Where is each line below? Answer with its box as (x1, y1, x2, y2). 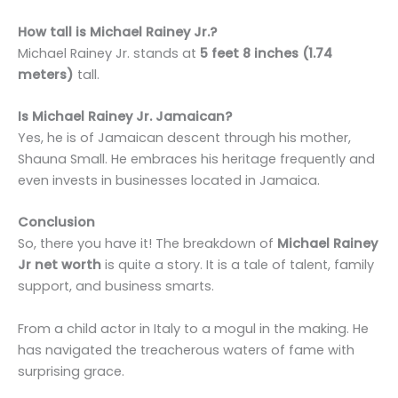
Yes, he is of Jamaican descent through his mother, (18, 128, 351, 147)
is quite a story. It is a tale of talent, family (101, 256, 374, 275)
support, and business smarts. (18, 277, 214, 296)
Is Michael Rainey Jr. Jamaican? (18, 107, 232, 125)
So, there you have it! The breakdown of (18, 235, 277, 253)
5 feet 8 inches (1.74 (200, 44, 332, 62)
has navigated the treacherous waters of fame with (18, 340, 354, 359)
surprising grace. (18, 362, 124, 380)
